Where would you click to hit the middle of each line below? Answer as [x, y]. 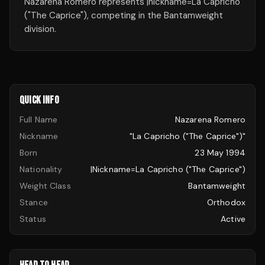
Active [233, 219]
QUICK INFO [39, 100]
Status [33, 219]
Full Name [39, 119]
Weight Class [45, 186]
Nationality [41, 169]
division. [40, 29]
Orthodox [226, 202]
